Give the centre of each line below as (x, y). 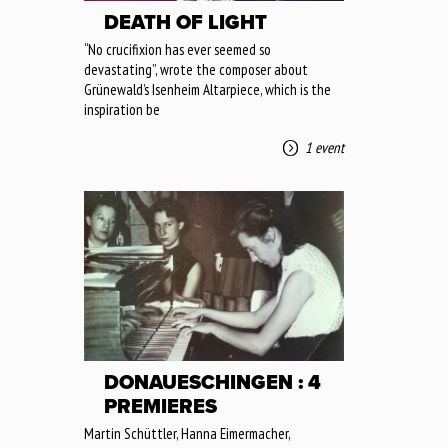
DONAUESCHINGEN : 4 (212, 382)
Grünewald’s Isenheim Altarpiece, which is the (207, 89)
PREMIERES (160, 406)
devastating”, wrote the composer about (196, 69)
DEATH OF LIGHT (185, 22)
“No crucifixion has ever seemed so (177, 49)
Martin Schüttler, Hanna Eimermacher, (187, 433)
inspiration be (122, 109)
